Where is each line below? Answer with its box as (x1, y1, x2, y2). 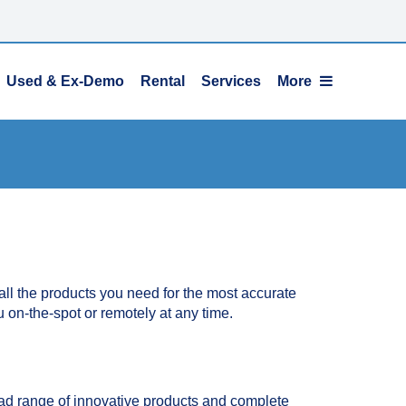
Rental (140, 72, 185, 89)
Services (201, 72, 261, 89)
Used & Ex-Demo (6, 72, 124, 89)
